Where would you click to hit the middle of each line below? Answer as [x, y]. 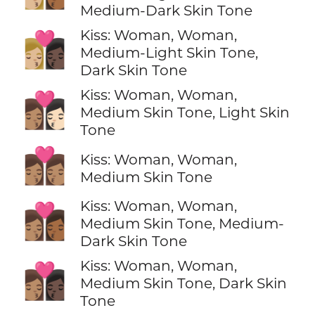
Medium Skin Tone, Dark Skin [183, 283]
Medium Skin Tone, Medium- [182, 224]
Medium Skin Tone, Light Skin [185, 112]
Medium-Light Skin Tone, [169, 52]
